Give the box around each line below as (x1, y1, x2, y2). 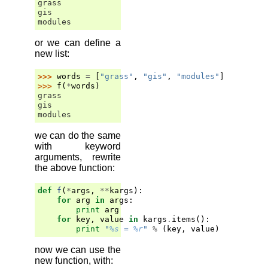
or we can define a (35, 37, 121, 48)
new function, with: (35, 255, 113, 266)
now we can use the (35, 244, 121, 255)
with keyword (35, 141, 121, 151)
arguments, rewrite (35, 151, 121, 162)
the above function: (35, 162, 115, 173)
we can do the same (35, 130, 121, 141)
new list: (35, 48, 69, 59)
